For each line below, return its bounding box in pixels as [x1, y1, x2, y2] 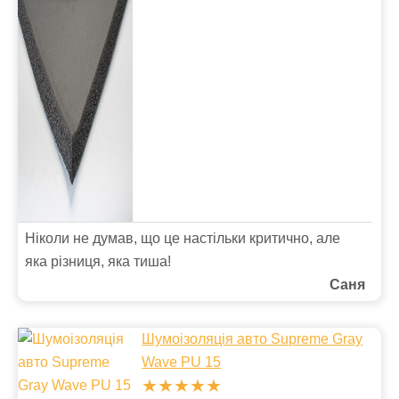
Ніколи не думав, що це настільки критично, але [25, 231, 340, 246]
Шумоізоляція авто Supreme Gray [142, 331, 363, 346]
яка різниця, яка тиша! [25, 254, 171, 269]
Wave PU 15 [142, 354, 222, 370]
